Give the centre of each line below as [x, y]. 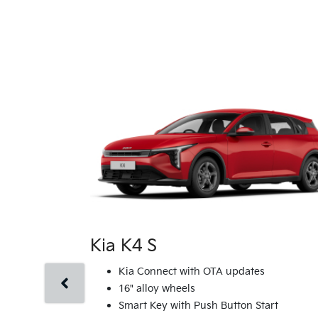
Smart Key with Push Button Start [198, 306]
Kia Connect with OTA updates [192, 272]
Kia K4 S [124, 246]
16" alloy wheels [157, 289]
